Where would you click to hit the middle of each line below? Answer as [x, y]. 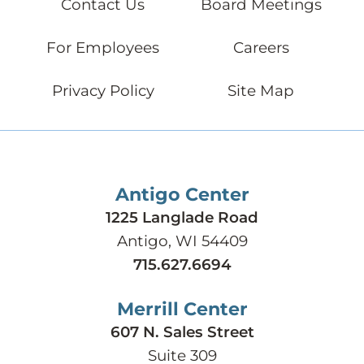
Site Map [261, 91]
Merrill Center [182, 310]
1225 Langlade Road [182, 218]
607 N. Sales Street [182, 332]
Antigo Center [182, 195]
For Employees [103, 48]
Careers [261, 48]
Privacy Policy [103, 91]
